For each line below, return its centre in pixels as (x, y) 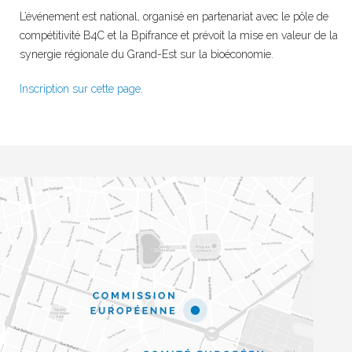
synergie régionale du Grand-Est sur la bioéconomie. (146, 55)
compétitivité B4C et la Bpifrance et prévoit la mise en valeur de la (178, 36)
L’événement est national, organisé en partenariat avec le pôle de (174, 17)
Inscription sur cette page (80, 89)
